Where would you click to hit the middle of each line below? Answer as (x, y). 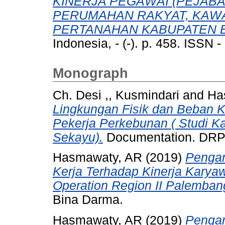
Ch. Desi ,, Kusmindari (116, 95)
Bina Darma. (88, 200)
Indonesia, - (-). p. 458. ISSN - (137, 43)
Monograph (90, 73)
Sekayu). (78, 137)
